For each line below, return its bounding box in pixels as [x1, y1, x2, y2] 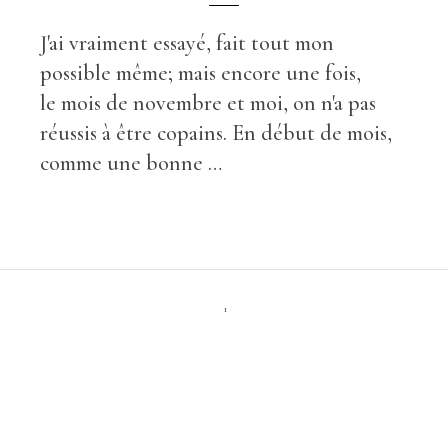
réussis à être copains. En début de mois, [40, 120, 393, 147]
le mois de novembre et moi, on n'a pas [40, 90, 377, 117]
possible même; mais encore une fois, [40, 60, 362, 87]
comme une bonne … [40, 150, 223, 177]
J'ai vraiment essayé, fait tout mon [40, 30, 335, 57]
